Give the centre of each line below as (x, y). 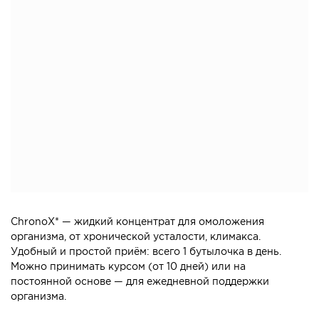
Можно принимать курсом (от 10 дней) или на (128, 267)
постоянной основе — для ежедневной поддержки (140, 282)
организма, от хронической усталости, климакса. (136, 237)
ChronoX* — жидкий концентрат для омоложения (137, 222)
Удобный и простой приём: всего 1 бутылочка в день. (146, 252)
